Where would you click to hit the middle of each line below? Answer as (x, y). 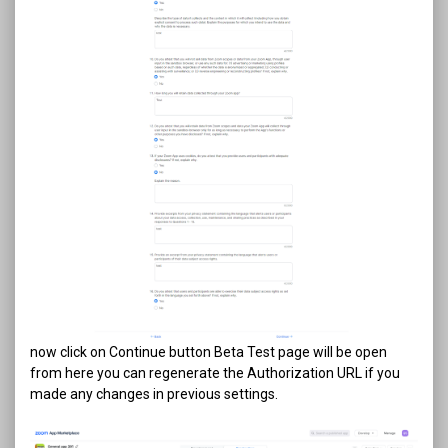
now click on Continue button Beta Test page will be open (208, 351)
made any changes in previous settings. (154, 393)
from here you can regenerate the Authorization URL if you (215, 372)
